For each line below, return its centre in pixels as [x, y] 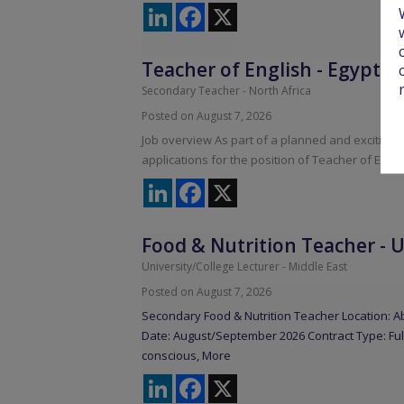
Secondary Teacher [191, 91]
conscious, [172, 356]
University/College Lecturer [211, 267]
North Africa [280, 91]
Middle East [318, 267]
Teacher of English [227, 70]
